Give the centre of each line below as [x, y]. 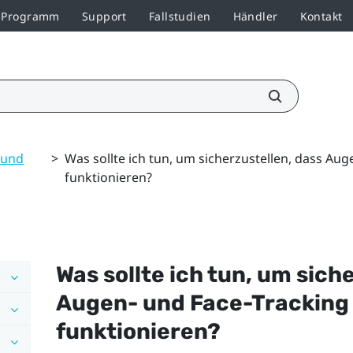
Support [104, 16]
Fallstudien [180, 16]
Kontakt [321, 16]
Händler [255, 16]
